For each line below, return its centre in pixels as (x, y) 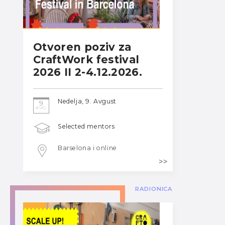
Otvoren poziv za (82, 47)
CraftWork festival (86, 59)
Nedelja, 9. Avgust (87, 101)
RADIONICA (154, 189)
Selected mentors (86, 126)
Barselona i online (87, 148)
